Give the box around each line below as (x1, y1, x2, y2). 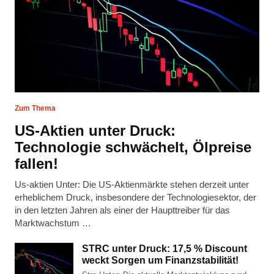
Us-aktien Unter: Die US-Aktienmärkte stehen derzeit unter (15, 179, 249, 190)
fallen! (15, 155, 58, 172)
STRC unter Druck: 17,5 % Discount (82, 243, 247, 254)
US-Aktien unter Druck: (15, 122, 176, 139)
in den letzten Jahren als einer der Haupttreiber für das (15, 205, 230, 215)
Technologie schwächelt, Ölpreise (15, 139, 251, 155)
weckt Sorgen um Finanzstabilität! (82, 255, 239, 265)
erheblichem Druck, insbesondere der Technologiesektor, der (15, 192, 256, 202)
